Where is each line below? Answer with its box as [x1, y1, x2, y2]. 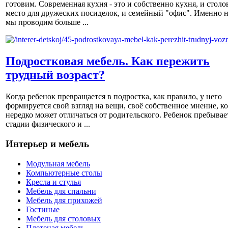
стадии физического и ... [6, 120, 90, 129]
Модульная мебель [26, 159, 90, 168]
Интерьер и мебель [6, 138, 89, 149]
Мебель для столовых [26, 214, 101, 223]
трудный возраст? [6, 68, 105, 82]
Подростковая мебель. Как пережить [6, 54, 210, 68]
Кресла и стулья [26, 177, 81, 186]
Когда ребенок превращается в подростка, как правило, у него [6, 92, 222, 101]
